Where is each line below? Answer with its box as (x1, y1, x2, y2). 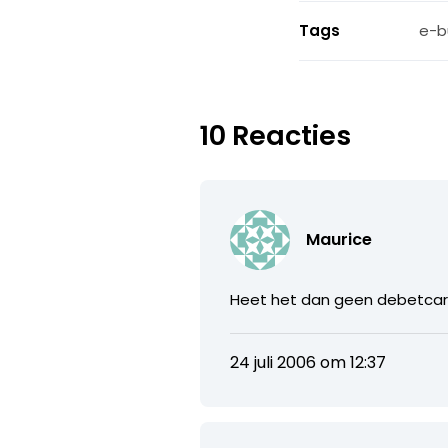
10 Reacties (200, 116, 352, 154)
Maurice (306, 227, 373, 251)
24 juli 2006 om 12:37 (230, 350, 387, 374)
